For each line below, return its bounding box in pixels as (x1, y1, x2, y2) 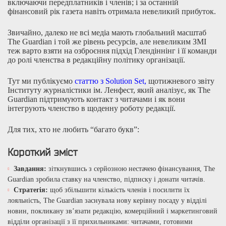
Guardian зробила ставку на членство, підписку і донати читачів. (8, 175, 205, 183)
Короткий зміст (8, 146, 77, 158)
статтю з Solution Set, (75, 76, 146, 85)
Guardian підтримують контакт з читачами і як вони (8, 94, 185, 103)
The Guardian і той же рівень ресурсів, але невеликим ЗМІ (8, 37, 206, 46)
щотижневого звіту (146, 76, 214, 85)
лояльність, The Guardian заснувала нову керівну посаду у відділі (8, 196, 207, 204)
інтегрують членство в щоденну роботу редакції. (8, 103, 176, 112)
